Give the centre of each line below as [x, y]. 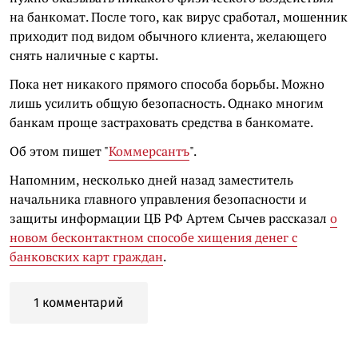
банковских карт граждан [86, 257]
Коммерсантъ [149, 151]
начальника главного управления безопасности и [158, 199]
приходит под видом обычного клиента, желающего [168, 36]
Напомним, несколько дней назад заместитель [151, 180]
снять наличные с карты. [84, 55]
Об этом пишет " [59, 151]
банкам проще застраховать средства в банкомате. [161, 122]
